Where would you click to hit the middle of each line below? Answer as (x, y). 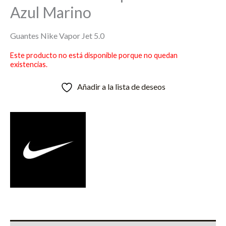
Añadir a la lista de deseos (121, 87)
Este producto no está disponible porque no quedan (94, 55)
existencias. (29, 64)
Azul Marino (51, 12)
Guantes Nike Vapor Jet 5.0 (57, 35)
